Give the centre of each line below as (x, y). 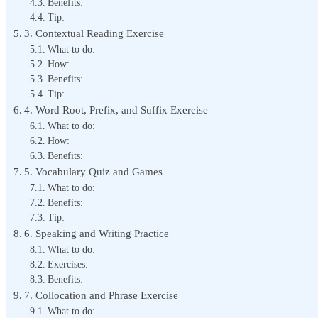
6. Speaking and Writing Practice (97, 233)
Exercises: (67, 264)
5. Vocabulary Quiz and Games (94, 171)
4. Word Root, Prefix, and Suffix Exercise (116, 109)
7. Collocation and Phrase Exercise (102, 295)
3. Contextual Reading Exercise (94, 33)
